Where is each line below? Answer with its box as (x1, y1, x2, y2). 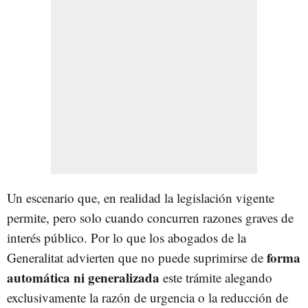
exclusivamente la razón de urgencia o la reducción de (7, 288, 288, 306)
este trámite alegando (159, 268, 272, 286)
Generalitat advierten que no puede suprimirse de (7, 248, 267, 266)
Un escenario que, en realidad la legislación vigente (7, 188, 274, 206)
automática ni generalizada (7, 267, 159, 287)
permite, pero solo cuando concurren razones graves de (7, 208, 294, 226)
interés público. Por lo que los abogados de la (7, 228, 246, 246)
